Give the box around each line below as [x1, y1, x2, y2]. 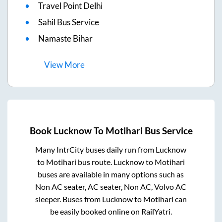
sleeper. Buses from [35, 194, 102, 204]
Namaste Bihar [38, 33, 93, 44]
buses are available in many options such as [38, 169, 184, 179]
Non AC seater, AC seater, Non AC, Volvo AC [35, 181, 187, 191]
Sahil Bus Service [38, 17, 99, 28]
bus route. [76, 157, 113, 166]
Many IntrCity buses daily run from [35, 144, 156, 154]
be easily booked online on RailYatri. [50, 206, 172, 216]
